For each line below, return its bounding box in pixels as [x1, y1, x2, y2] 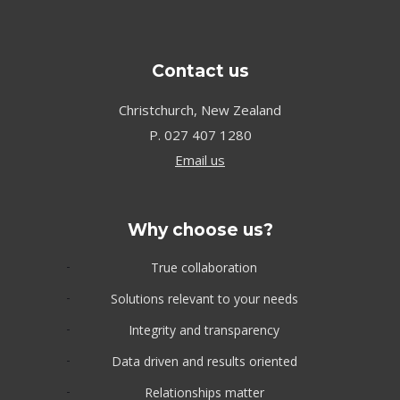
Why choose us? [127, 220, 273, 241]
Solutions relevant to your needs [110, 290, 298, 308]
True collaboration [151, 259, 257, 277]
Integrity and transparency [129, 321, 279, 339]
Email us [175, 151, 225, 170]
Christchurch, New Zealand [119, 101, 281, 120]
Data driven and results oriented [111, 353, 297, 371]
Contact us [151, 61, 249, 82]
